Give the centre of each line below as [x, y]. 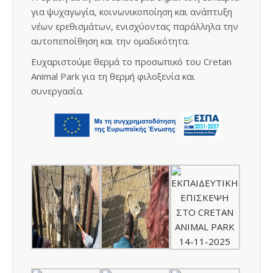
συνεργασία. [57, 91]
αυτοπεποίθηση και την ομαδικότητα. [110, 41]
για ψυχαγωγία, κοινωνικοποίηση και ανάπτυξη [132, 12]
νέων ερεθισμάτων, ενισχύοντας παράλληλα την [135, 26]
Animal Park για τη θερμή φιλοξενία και [113, 76]
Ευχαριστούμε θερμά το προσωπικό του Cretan [131, 62]
